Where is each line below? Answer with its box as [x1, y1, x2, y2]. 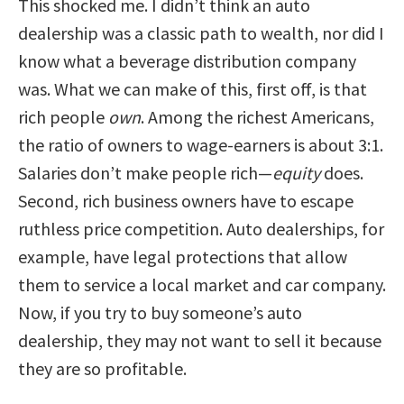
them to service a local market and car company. [18, 273, 386, 297]
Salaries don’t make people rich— [18, 161, 272, 185]
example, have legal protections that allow [18, 245, 347, 269]
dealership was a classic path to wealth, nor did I [18, 22, 384, 45]
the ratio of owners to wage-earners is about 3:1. [18, 133, 383, 157]
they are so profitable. [18, 357, 187, 381]
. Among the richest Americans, [141, 106, 374, 129]
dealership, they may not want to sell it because [18, 329, 381, 353]
